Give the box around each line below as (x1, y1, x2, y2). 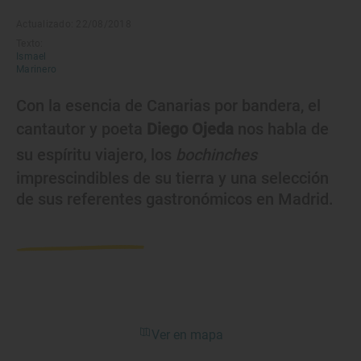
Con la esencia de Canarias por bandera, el (16, 96, 321, 115)
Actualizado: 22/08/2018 (16, 19, 131, 30)
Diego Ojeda (147, 119, 234, 139)
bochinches (176, 145, 257, 164)
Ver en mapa (151, 327, 223, 342)
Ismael (16, 51, 47, 62)
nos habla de (234, 119, 329, 139)
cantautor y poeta (16, 119, 147, 139)
